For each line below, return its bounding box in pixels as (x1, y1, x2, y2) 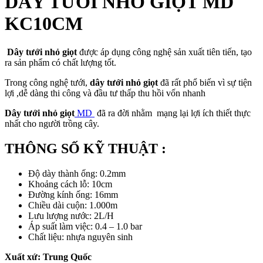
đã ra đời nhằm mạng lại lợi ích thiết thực (95, 108, 251, 119)
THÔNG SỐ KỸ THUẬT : (5, 141, 166, 156)
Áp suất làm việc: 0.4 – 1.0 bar (28, 221, 142, 231)
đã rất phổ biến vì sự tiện (158, 77, 252, 88)
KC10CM (5, 12, 83, 34)
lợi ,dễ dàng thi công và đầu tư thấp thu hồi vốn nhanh (5, 88, 205, 99)
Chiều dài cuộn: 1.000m (28, 200, 117, 210)
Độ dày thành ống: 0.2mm (28, 168, 126, 178)
